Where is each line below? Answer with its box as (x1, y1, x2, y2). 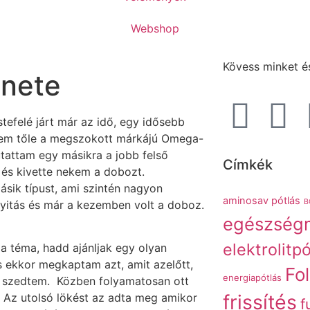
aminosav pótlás (222, 194, 300, 208)
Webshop (130, 21, 179, 35)
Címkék (222, 156, 273, 174)
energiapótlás (222, 272, 282, 284)
